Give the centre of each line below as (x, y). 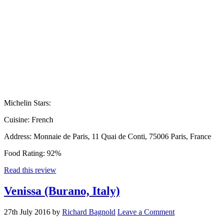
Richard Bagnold (89, 212)
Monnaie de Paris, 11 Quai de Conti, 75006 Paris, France (122, 136)
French (42, 119)
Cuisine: (18, 119)
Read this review (30, 170)
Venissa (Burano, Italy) (62, 191)
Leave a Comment (146, 212)
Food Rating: (25, 153)
